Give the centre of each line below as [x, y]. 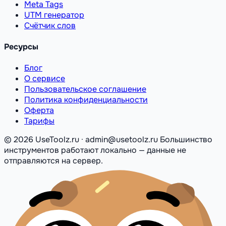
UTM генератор [54, 15]
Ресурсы [21, 46]
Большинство [186, 140]
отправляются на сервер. [53, 161]
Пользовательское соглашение [85, 89]
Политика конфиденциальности [86, 100]
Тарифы [39, 121]
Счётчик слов [50, 25]
